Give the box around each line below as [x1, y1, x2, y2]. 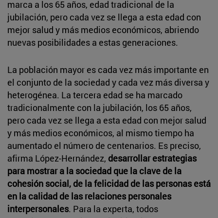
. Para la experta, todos [69, 202, 158, 215]
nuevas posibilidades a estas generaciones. [7, 36, 178, 48]
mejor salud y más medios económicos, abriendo [7, 23, 199, 36]
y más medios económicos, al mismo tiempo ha [7, 127, 194, 139]
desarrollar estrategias [108, 152, 197, 164]
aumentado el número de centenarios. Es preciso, [7, 139, 201, 151]
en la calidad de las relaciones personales [7, 190, 171, 202]
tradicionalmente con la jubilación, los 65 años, [7, 101, 192, 113]
